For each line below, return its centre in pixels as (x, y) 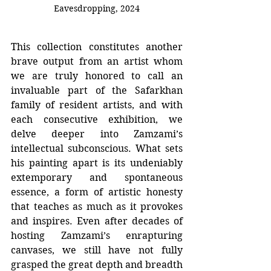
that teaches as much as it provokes (97, 207)
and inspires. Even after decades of (97, 221)
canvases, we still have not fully (97, 250)
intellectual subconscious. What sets (97, 149)
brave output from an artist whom (97, 62)
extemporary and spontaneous (97, 178)
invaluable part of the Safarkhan (97, 91)
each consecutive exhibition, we (97, 120)
